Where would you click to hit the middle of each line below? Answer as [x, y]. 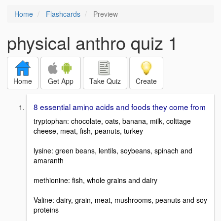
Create [146, 81]
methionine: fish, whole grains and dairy [95, 180]
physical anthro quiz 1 [92, 42]
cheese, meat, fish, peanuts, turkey [88, 130]
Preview [105, 14]
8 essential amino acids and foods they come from [120, 107]
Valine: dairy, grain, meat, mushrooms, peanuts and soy [120, 200]
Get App [61, 81]
